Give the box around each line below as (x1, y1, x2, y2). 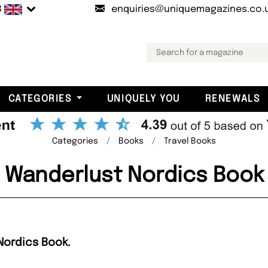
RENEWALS (205, 93, 260, 104)
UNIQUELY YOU (106, 93, 180, 104)
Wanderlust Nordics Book (4, 165, 264, 187)
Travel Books (164, 136, 216, 145)
